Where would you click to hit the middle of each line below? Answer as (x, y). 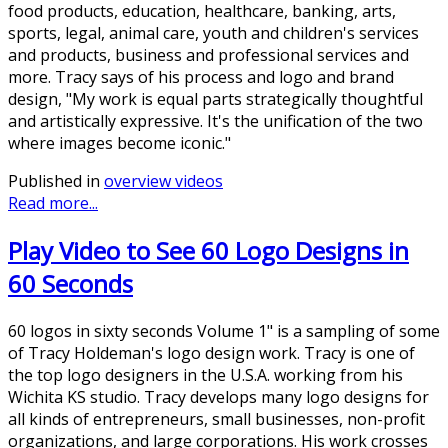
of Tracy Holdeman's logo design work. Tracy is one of (211, 352)
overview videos (163, 180)
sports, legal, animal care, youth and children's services (213, 32)
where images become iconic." (119, 142)
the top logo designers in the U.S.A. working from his (205, 374)
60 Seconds (70, 283)
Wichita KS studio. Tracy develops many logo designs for (218, 396)
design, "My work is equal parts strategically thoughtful (215, 98)
